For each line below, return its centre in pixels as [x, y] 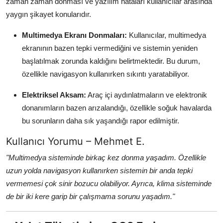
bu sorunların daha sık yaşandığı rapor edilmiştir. [101, 121]
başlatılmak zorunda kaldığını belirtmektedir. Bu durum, [111, 61]
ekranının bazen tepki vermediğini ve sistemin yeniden [110, 48]
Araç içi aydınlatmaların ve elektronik [147, 95]
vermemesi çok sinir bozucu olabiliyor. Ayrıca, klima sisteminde [109, 184]
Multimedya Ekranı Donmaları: [74, 35]
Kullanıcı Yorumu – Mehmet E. [75, 142]
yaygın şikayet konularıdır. [49, 14]
